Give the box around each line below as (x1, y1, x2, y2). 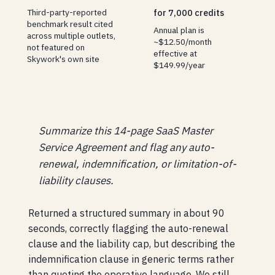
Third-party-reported (27, 7, 107, 18)
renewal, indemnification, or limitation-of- (38, 157, 236, 171)
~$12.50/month (153, 36, 212, 48)
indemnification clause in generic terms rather (28, 252, 234, 265)
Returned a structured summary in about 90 (28, 206, 225, 219)
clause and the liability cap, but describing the (28, 236, 235, 250)
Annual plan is (153, 25, 204, 36)
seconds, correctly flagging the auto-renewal (28, 221, 228, 234)
